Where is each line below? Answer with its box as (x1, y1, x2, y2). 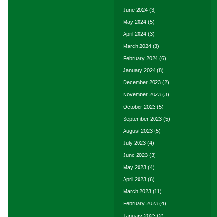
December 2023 (123, 79, 161, 85)
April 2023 (123, 176, 146, 182)
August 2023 (123, 128, 153, 134)
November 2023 (123, 92, 161, 97)
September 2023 (123, 116, 162, 122)
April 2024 (123, 31, 146, 37)
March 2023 (123, 188, 151, 194)
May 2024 (123, 19, 146, 25)
